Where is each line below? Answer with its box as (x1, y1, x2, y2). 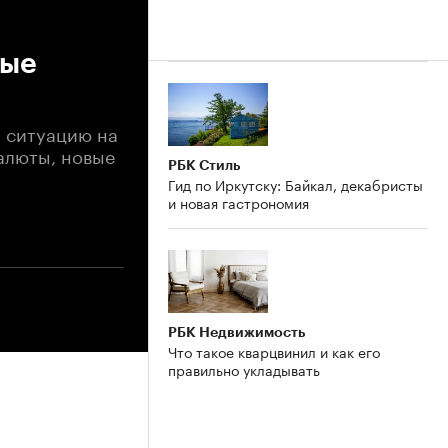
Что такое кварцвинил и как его (168, 339, 380, 362)
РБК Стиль (168, 157, 240, 172)
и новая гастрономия (168, 190, 309, 213)
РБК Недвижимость (168, 324, 305, 339)
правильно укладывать (168, 357, 320, 380)
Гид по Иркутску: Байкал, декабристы (168, 172, 423, 195)
